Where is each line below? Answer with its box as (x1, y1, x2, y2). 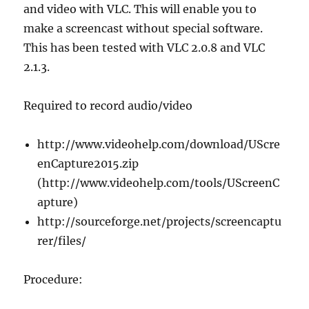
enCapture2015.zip (37, 156, 139, 170)
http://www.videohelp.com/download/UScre (37, 137, 281, 151)
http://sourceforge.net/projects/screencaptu (37, 214, 282, 228)
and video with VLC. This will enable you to (23, 1, 257, 16)
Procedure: (23, 272, 83, 286)
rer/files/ (37, 233, 87, 248)
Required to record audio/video (23, 98, 193, 112)
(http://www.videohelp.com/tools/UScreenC (37, 175, 280, 190)
